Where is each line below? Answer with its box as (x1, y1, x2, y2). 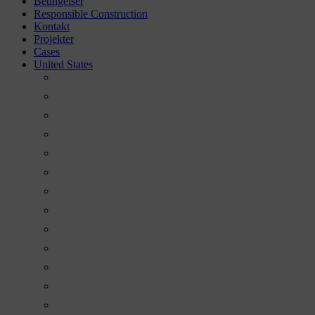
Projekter (34, 33, 74, 46)
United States (34, 58, 93, 71)
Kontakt (34, 20, 70, 33)
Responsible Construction (34, 8, 148, 20)
